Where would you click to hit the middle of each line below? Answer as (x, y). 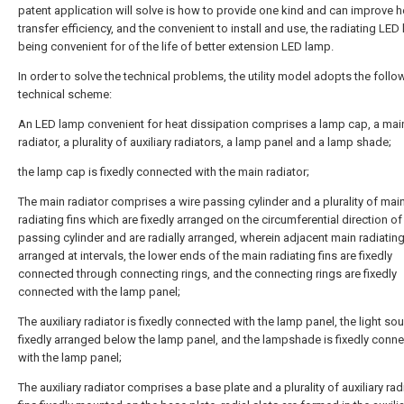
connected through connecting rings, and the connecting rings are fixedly (207, 274)
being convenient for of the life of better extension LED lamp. (176, 46)
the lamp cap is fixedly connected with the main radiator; (164, 172)
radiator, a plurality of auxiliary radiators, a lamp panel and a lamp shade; (205, 142)
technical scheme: (65, 94)
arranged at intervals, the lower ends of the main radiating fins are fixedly (205, 256)
